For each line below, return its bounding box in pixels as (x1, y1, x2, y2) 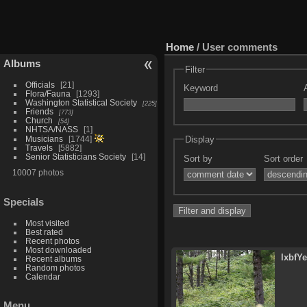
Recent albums (25, 254, 82, 263)
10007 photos (12, 167, 64, 177)
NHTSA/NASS (25, 124, 78, 134)
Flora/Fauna (25, 88, 71, 98)
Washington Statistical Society (25, 97, 137, 107)
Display (184, 134, 214, 145)
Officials (25, 79, 55, 89)
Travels (25, 143, 53, 152)
